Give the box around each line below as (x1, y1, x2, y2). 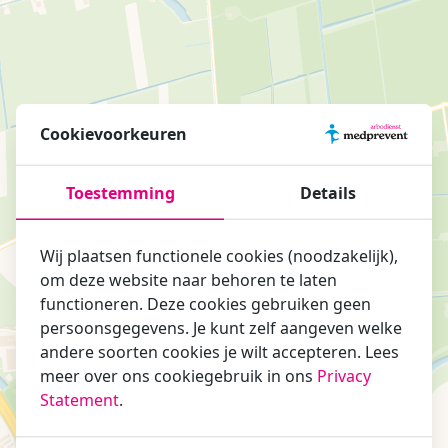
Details (300, 181, 356, 204)
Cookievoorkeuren (40, 122, 187, 145)
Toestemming (65, 181, 175, 204)
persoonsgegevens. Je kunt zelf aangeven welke (40, 316, 402, 339)
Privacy (317, 364, 371, 387)
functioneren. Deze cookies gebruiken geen (40, 292, 371, 315)
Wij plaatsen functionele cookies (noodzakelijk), (40, 244, 398, 267)
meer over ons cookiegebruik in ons (40, 364, 317, 387)
